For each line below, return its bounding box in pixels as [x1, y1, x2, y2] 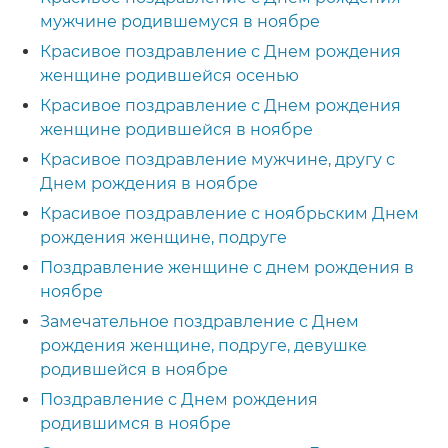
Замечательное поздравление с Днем [40, 312, 359, 331]
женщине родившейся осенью [40, 66, 299, 85]
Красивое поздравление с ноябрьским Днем [40, 204, 419, 223]
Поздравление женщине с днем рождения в [40, 258, 414, 277]
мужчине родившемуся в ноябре [40, 12, 320, 31]
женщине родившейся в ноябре [40, 120, 313, 139]
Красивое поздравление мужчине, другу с [40, 150, 395, 169]
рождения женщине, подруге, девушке [40, 336, 367, 355]
